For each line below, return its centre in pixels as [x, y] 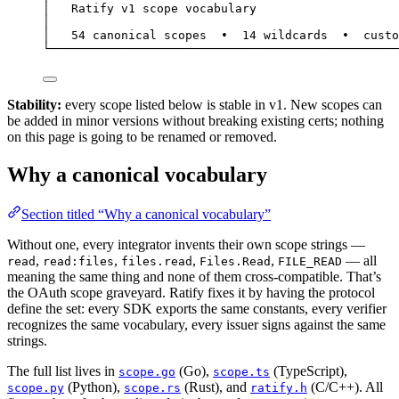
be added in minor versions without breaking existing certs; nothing [195, 120]
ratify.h [279, 387]
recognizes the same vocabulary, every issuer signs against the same [196, 324]
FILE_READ [310, 261]
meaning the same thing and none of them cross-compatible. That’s [194, 276]
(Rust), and [216, 387]
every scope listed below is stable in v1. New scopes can [222, 104]
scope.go [147, 371]
